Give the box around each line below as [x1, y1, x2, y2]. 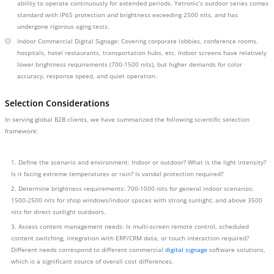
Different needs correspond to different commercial [11, 245, 165, 254]
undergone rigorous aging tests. [17, 22, 109, 31]
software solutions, [207, 245, 265, 254]
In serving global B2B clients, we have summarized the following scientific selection [5, 115, 250, 124]
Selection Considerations [5, 97, 109, 109]
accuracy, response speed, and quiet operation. [17, 72, 157, 80]
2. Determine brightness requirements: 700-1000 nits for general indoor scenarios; [11, 184, 254, 193]
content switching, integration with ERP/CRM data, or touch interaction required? [11, 234, 249, 242]
